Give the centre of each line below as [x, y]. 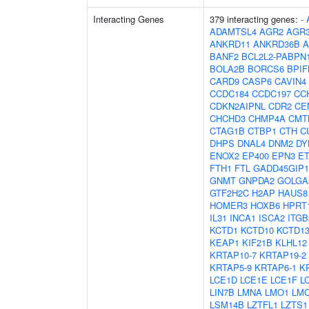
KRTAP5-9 [231, 267]
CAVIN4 [290, 81]
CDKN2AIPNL [238, 106]
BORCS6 [266, 69]
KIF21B [257, 242]
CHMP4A [267, 118]
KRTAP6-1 [276, 267]
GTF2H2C [229, 193]
